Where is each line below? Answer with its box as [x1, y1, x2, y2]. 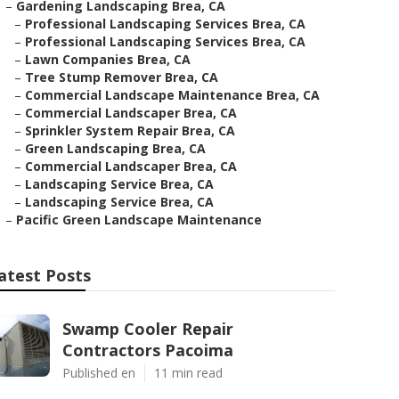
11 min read [154, 364, 223, 381]
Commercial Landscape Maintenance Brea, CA [25, 86, 320, 103]
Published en [62, 364, 135, 381]
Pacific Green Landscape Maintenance [16, 211, 262, 228]
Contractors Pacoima [62, 339, 233, 361]
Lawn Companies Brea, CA [25, 51, 191, 68]
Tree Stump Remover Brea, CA [25, 69, 218, 85]
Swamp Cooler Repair [62, 318, 233, 339]
